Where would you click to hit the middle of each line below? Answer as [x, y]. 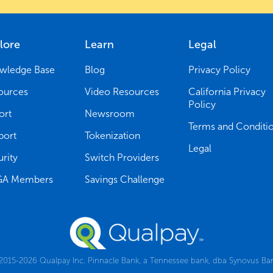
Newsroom [110, 113]
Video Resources [122, 91]
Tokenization [113, 135]
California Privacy [227, 91]
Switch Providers [122, 157]
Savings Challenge [125, 179]
